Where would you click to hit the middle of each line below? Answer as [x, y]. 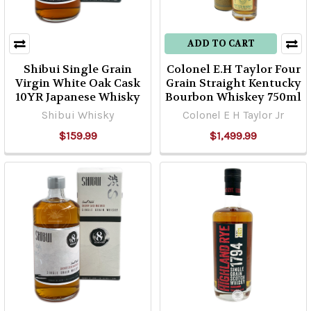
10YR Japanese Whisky [78, 97]
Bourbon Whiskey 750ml [233, 97]
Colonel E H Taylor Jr [233, 115]
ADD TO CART [221, 43]
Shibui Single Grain [78, 69]
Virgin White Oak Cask [78, 83]
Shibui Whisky [78, 115]
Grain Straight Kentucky [233, 83]
